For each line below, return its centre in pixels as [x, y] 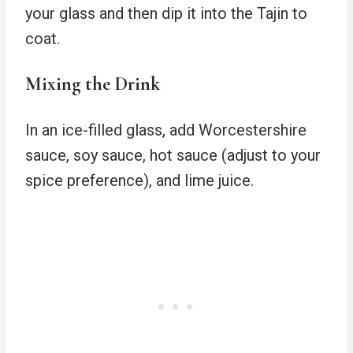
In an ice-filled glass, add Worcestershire [166, 130]
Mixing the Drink [93, 84]
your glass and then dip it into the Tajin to [166, 13]
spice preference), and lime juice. [139, 180]
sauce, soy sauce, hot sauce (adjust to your [173, 155]
